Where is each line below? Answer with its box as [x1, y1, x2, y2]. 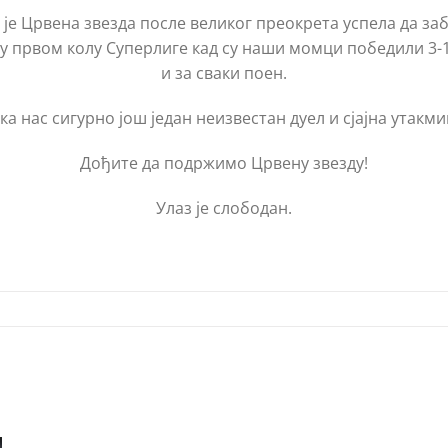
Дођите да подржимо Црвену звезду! [80, 151, 368, 174]
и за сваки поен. [161, 61, 287, 84]
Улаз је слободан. [156, 196, 292, 219]
